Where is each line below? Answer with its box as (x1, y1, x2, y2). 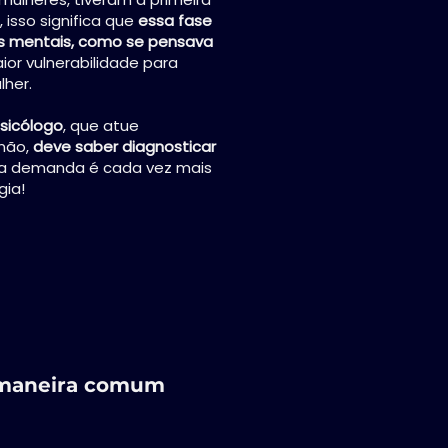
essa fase (138, 10, 212, 31)
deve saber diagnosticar (33, 136, 216, 157)
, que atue (63, 115, 139, 136)
